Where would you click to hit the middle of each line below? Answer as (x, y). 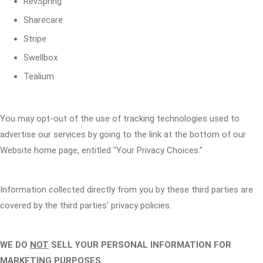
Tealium (39, 76)
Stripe (35, 39)
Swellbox (41, 58)
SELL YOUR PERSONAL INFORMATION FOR (140, 245)
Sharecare (43, 20)
